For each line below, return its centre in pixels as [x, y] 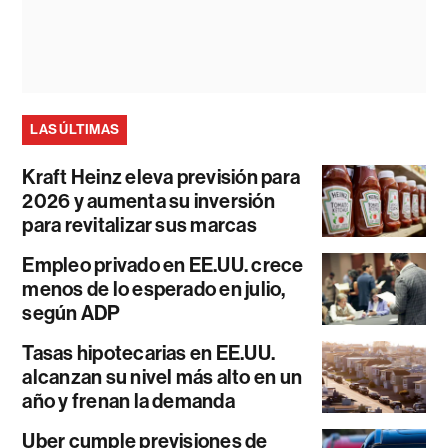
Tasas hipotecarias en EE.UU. [149, 352]
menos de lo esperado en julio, [154, 288]
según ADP [71, 312]
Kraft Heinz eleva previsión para [161, 176]
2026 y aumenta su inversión [148, 200]
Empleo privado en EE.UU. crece [163, 264]
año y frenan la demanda [128, 400]
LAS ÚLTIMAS [75, 129]
